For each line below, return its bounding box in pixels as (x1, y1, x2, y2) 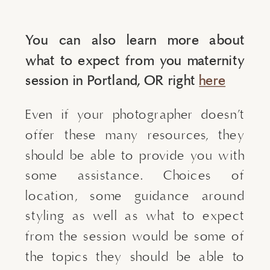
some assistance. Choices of (25, 167, 245, 184)
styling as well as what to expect (25, 207, 245, 225)
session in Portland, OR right (25, 72, 199, 90)
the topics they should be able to (25, 248, 245, 265)
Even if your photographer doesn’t (25, 106, 245, 124)
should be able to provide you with (25, 146, 245, 164)
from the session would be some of (25, 228, 245, 245)
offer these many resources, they (25, 127, 245, 144)
